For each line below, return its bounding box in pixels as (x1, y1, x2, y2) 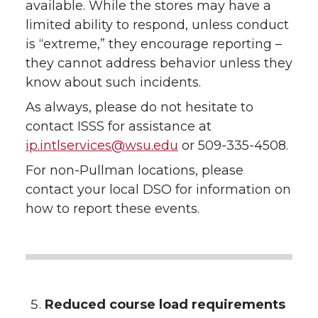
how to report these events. (26, 200, 199, 216)
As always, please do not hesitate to (26, 99, 253, 115)
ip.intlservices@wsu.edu (26, 137, 178, 153)
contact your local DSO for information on (26, 181, 291, 197)
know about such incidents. (26, 74, 201, 90)
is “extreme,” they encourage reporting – (26, 35, 282, 52)
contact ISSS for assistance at (26, 118, 212, 134)
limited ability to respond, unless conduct (26, 16, 289, 33)
